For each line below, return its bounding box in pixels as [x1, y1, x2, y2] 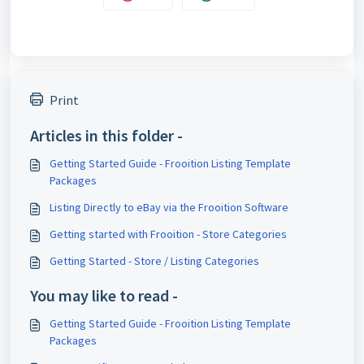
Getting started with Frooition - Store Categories [50, 226, 287, 241]
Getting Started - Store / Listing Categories [50, 253, 259, 268]
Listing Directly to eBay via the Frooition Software [50, 199, 288, 214]
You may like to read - [30, 284, 178, 305]
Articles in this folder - [30, 124, 183, 145]
